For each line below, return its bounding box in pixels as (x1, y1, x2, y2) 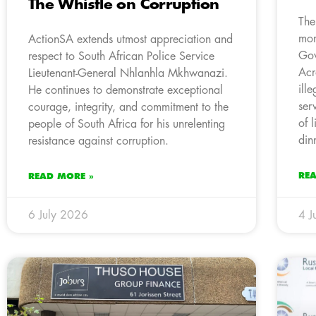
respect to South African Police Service (28, 51, 214, 63)
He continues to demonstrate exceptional (28, 85, 223, 97)
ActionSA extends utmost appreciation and (28, 34, 233, 46)
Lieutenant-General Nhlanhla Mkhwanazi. (28, 68, 228, 80)
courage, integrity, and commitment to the (28, 102, 229, 114)
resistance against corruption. (28, 135, 169, 147)
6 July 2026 (28, 209, 88, 221)
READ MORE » (28, 172, 94, 181)
